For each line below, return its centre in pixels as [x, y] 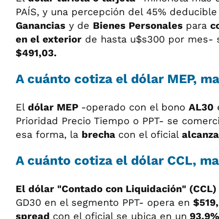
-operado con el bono [135, 107]
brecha [100, 134]
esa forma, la [49, 134]
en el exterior [49, 39]
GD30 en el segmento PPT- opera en [104, 202]
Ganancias [41, 25]
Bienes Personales [139, 25]
